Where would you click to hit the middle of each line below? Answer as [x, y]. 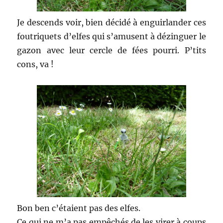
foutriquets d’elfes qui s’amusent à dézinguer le [111, 37]
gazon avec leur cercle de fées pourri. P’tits [111, 51]
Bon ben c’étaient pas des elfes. [79, 208]
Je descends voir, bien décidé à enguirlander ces [111, 23]
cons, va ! [36, 64]
